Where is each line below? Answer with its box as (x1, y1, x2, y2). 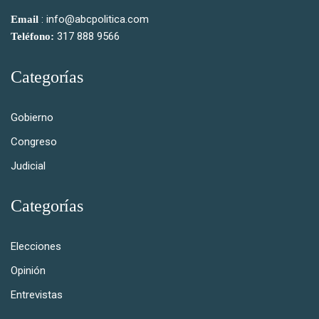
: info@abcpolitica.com (38, 13, 149, 26)
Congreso (11, 135, 57, 149)
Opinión (11, 264, 46, 278)
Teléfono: (11, 31, 54, 43)
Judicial (11, 159, 46, 173)
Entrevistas (11, 288, 63, 302)
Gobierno (11, 111, 53, 125)
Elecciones (11, 240, 61, 253)
